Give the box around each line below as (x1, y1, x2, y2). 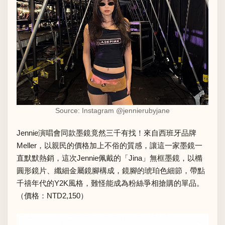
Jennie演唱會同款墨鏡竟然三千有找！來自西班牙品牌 (17, 129, 196, 138)
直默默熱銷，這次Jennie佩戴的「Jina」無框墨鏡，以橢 (17, 154, 202, 163)
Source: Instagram (55, 106, 116, 115)
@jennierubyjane (116, 106, 170, 115)
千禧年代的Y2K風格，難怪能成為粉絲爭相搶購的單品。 (17, 179, 204, 188)
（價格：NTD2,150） (17, 191, 88, 200)
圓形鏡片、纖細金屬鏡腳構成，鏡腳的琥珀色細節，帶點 (17, 166, 205, 175)
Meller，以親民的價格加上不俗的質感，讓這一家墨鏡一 (17, 141, 202, 150)
